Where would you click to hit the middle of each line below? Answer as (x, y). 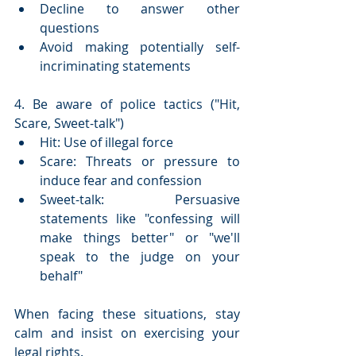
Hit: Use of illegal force (106, 143)
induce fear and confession (121, 181)
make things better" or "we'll (140, 238)
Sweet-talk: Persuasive (140, 200)
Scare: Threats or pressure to (140, 162)
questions (70, 28)
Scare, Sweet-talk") (69, 124)
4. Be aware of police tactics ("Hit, (127, 104)
